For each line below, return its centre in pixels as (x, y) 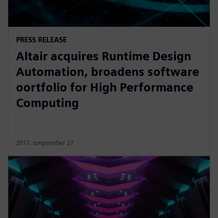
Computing (47, 103)
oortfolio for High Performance (105, 87)
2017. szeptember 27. (46, 143)
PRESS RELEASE (41, 39)
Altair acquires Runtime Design (104, 56)
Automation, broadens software (108, 72)
